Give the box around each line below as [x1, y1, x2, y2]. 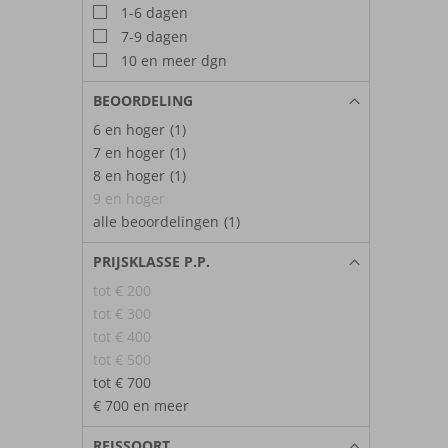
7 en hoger [93, 142, 165, 162]
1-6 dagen [117, 2, 188, 22]
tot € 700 [93, 372, 151, 392]
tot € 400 [93, 326, 151, 346]
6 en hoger [93, 119, 165, 139]
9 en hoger [93, 188, 165, 208]
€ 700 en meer [93, 395, 189, 415]
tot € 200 [93, 280, 151, 300]
